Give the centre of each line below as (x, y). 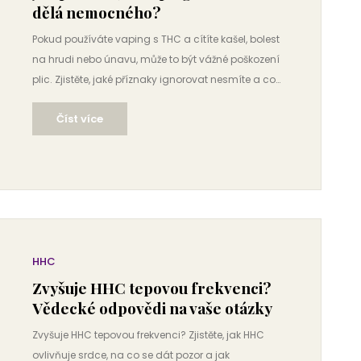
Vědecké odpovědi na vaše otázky (152, 308)
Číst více (80, 119)
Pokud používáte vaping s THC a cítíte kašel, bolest (156, 39)
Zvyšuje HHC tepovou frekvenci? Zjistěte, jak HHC (148, 335)
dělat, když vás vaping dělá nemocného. (133, 100)
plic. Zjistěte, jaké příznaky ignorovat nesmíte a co (154, 79)
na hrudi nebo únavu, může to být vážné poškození (156, 59)
